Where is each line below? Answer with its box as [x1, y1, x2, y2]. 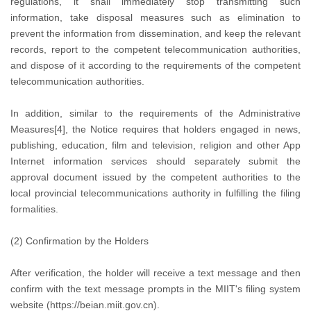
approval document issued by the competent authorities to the [10, 171, 301, 183]
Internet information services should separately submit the [10, 155, 301, 167]
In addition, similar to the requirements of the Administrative [10, 108, 301, 119]
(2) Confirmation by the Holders [10, 235, 149, 246]
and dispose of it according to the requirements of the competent [10, 60, 301, 71]
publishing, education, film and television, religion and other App [10, 140, 301, 151]
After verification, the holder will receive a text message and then [10, 267, 301, 278]
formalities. [10, 203, 58, 215]
